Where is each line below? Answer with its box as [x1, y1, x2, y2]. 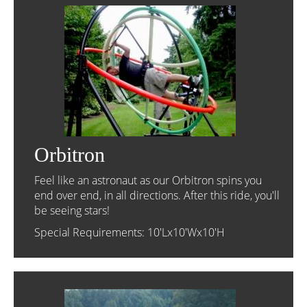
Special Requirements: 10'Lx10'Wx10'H [34, 225, 225, 240]
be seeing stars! [34, 203, 110, 218]
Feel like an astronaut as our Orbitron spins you [34, 173, 262, 188]
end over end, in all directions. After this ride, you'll [34, 188, 280, 203]
